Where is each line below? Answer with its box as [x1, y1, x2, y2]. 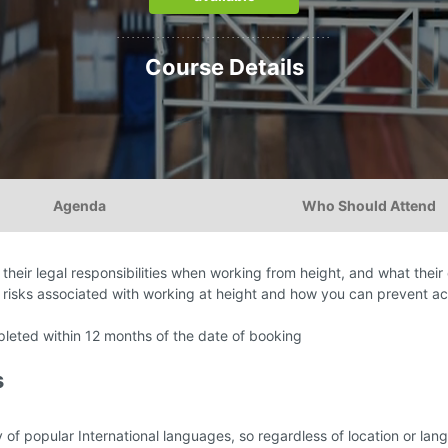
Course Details [144, 54, 304, 80]
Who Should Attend [302, 197, 436, 214]
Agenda [52, 197, 106, 214]
